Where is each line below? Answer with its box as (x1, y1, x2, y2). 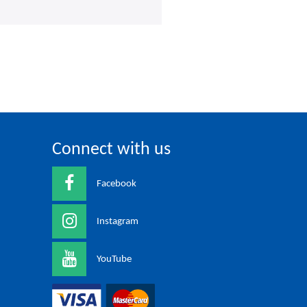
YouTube (97, 254, 132, 265)
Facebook (97, 178, 136, 189)
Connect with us (52, 140, 171, 159)
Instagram (97, 216, 138, 227)
